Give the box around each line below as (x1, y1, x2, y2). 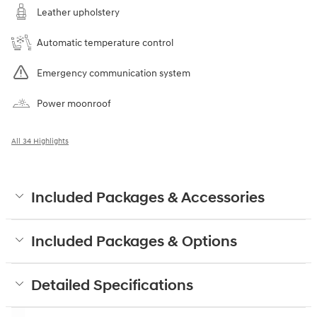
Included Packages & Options (31, 233, 237, 252)
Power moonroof (37, 98, 111, 110)
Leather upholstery (37, 6, 120, 19)
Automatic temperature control (37, 37, 173, 50)
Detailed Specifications (31, 277, 193, 296)
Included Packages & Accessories (31, 189, 265, 208)
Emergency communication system (37, 67, 190, 80)
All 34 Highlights (11, 137, 69, 146)
